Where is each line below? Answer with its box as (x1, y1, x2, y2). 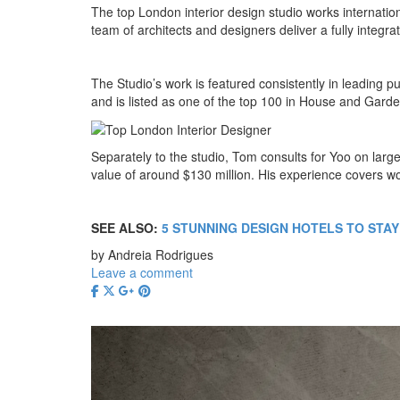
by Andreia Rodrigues (91, 246, 213, 264)
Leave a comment (91, 263, 193, 282)
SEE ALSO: (91, 219, 162, 237)
